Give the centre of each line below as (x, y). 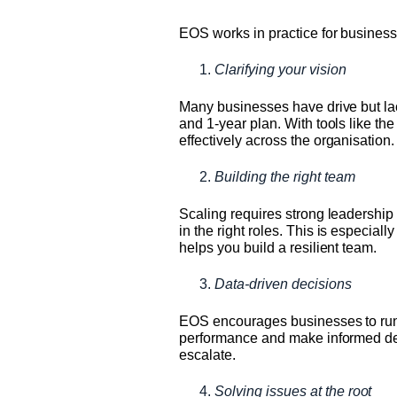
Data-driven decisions (283, 284)
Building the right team (285, 176)
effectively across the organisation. (287, 140)
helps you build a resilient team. (278, 247)
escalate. (207, 354)
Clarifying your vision (280, 69)
